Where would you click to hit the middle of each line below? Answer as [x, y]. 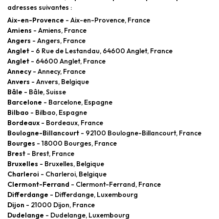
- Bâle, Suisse [44, 92]
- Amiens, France [59, 30]
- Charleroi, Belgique [73, 174]
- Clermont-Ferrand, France [115, 184]
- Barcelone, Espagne [77, 102]
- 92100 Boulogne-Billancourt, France [140, 133]
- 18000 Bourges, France [76, 143]
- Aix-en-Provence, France [107, 20]
